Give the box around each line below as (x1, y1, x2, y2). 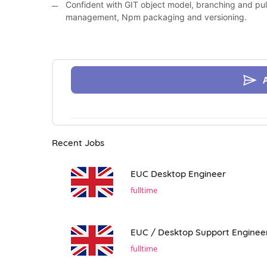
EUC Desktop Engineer (131, 168, 226, 179)
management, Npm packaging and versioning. (66, 12, 247, 22)
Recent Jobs (52, 137, 104, 148)
